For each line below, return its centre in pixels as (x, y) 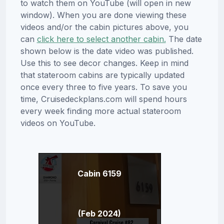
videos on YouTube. (58, 123)
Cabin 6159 (99, 173)
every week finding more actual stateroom (100, 111)
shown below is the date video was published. (107, 51)
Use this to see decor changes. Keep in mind (104, 63)
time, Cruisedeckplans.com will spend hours (103, 99)
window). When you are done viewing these (103, 15)
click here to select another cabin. (101, 39)
